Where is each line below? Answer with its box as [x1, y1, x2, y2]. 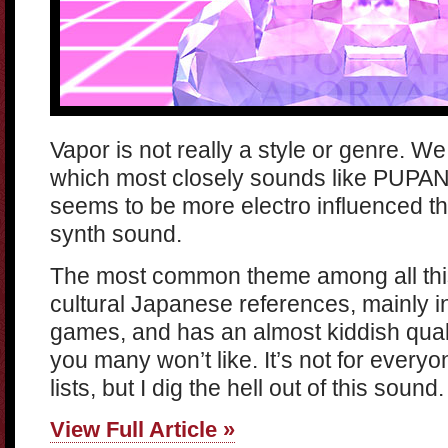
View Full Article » [50, 417, 235, 442]
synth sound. [50, 221, 182, 247]
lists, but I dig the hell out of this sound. [50, 375, 444, 401]
